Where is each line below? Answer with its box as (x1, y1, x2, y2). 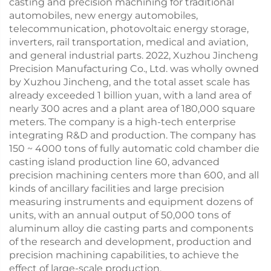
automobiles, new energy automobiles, (9, 10, 198, 22)
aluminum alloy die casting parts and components (9, 223, 253, 235)
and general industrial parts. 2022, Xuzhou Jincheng (9, 50, 258, 62)
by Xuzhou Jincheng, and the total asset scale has (9, 76, 250, 88)
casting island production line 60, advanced (9, 156, 220, 168)
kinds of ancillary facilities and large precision (9, 183, 224, 195)
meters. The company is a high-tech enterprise (9, 116, 236, 128)
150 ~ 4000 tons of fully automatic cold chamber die (9, 143, 260, 155)
